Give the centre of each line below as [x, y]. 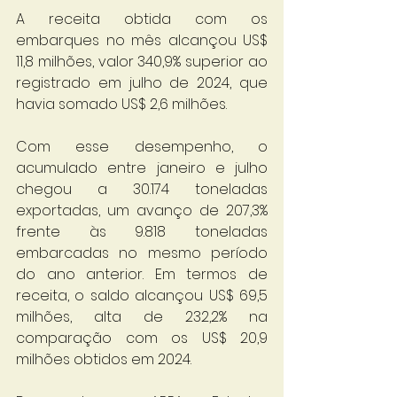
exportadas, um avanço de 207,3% [142, 210]
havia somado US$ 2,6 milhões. [121, 104]
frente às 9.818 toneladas [142, 232]
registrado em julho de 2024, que [142, 83]
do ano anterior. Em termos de [142, 274]
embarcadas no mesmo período [142, 253]
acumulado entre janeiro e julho [142, 168]
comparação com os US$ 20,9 [142, 338]
